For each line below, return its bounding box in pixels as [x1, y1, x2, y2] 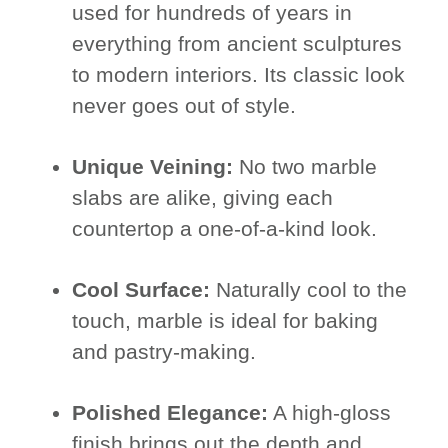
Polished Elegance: [72, 401, 269, 425]
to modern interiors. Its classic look [72, 63, 406, 87]
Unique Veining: [72, 155, 234, 179]
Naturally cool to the [210, 278, 408, 302]
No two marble [233, 155, 378, 179]
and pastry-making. [72, 340, 257, 364]
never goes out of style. [72, 94, 297, 118]
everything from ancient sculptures [72, 32, 403, 56]
